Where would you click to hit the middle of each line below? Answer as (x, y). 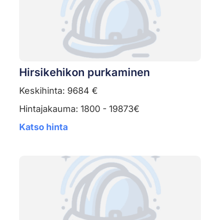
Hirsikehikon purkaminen (84, 72)
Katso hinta (43, 127)
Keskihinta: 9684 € (58, 91)
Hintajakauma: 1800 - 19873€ (79, 109)
